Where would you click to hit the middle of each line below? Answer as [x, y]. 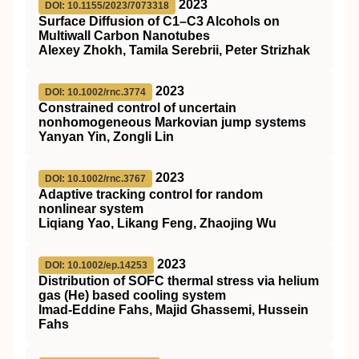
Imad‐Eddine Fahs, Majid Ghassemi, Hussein [173, 310]
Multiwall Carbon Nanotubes [124, 36]
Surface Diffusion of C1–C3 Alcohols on [159, 21]
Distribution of [83, 281]
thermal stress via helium [242, 281]
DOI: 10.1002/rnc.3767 [95, 179]
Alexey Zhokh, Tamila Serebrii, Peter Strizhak [174, 50]
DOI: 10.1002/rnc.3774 [95, 92]
